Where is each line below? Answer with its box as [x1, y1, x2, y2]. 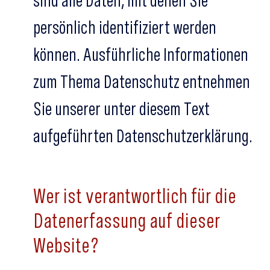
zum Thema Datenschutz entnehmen [33, 71, 250, 92]
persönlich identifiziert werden [33, 16, 216, 38]
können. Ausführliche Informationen [33, 43, 248, 65]
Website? [33, 233, 99, 257]
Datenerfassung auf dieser [33, 208, 220, 233]
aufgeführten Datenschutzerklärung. [33, 125, 253, 146]
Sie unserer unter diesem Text [33, 98, 210, 119]
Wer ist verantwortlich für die [33, 183, 236, 208]
